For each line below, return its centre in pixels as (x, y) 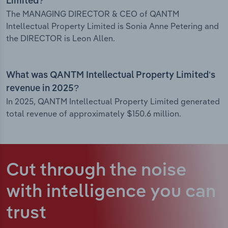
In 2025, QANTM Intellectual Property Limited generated (113, 102)
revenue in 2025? (42, 89)
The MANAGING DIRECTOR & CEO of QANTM (93, 14)
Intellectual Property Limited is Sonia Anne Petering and (112, 26)
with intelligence (78, 192)
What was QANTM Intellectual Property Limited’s (111, 76)
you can (183, 192)
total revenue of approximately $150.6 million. (94, 114)
